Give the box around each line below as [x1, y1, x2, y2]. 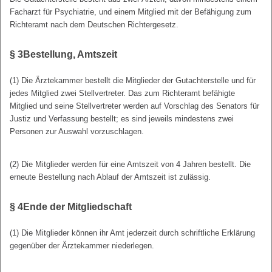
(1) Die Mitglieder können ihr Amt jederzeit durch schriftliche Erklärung [10, 228, 255, 237]
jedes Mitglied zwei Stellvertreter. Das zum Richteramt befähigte [10, 89, 235, 98]
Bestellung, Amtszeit [23, 49, 117, 59]
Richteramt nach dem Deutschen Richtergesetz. [10, 20, 178, 29]
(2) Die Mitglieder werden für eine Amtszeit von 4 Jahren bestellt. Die [10, 160, 251, 169]
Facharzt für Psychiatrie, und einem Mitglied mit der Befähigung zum [10, 7, 251, 16]
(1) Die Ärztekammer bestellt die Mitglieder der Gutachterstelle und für [10, 76, 256, 85]
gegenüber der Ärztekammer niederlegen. [10, 241, 154, 250]
